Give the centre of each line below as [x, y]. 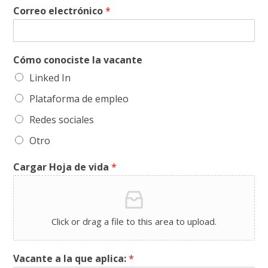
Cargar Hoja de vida [63, 167]
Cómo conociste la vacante [78, 60]
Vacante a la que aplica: [71, 258]
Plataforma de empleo [79, 98]
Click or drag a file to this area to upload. [134, 221]
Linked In [50, 77]
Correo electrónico [60, 10]
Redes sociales [62, 119]
